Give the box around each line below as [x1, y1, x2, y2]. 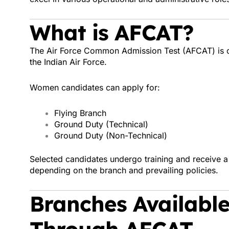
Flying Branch [54, 108, 106, 118]
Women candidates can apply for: [30, 82, 160, 93]
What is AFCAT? [30, 19, 193, 45]
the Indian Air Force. [30, 57, 107, 67]
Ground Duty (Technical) [54, 119, 148, 129]
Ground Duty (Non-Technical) [54, 130, 167, 141]
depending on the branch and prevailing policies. [30, 165, 218, 175]
